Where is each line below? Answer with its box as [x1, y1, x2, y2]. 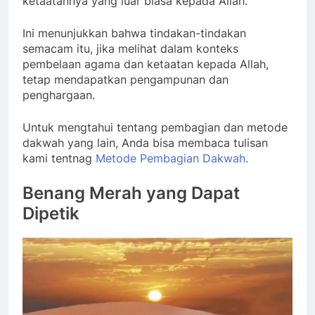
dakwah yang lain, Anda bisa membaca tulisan [22, 135, 268, 150]
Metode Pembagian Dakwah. [96, 150, 248, 165]
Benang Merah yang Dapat [22, 182, 240, 203]
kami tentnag [22, 150, 96, 165]
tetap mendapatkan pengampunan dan [22, 72, 229, 86]
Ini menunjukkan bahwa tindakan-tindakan [22, 25, 246, 40]
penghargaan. [22, 87, 95, 102]
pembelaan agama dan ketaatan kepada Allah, [22, 56, 269, 71]
